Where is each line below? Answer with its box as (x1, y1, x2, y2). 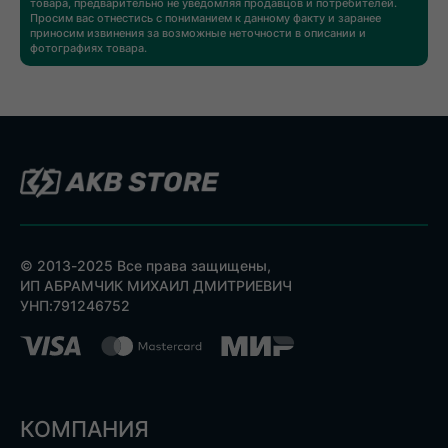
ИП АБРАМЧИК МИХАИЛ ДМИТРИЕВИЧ (20, 276, 292, 294)
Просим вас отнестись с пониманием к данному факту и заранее (30, 10, 381, 25)
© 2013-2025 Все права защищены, (20, 256, 271, 274)
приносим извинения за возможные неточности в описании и (30, 25, 366, 40)
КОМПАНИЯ (20, 416, 149, 443)
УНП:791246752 (20, 296, 130, 314)
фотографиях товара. (30, 40, 147, 55)
